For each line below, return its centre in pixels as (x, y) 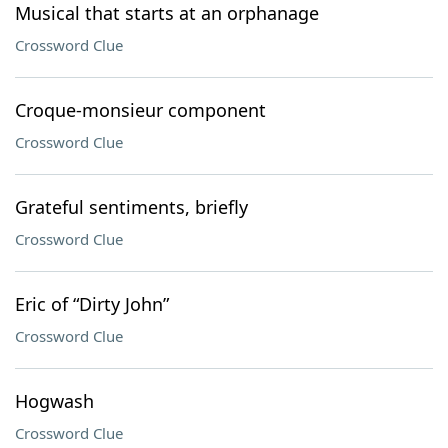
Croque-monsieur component (140, 110)
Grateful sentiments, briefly (131, 207)
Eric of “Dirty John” (92, 304)
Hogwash (54, 401)
